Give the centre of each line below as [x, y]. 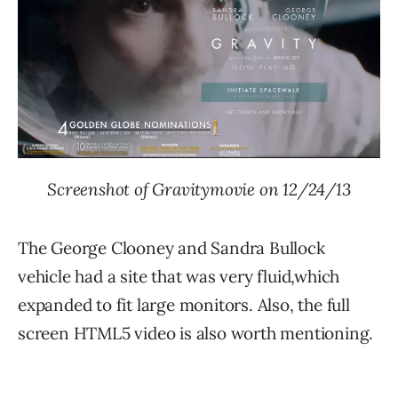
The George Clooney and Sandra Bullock [171, 247]
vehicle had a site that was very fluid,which [179, 276]
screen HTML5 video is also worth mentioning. [196, 333]
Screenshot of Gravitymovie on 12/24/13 [199, 189]
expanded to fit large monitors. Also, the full [184, 304]
